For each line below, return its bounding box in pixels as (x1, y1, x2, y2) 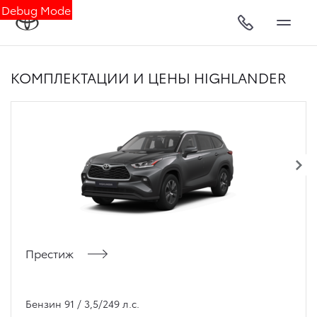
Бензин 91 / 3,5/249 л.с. (25, 296, 139, 311)
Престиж (25, 245, 74, 261)
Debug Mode (1, 1, 71, 18)
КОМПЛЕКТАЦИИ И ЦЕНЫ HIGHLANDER (11, 67, 287, 87)
